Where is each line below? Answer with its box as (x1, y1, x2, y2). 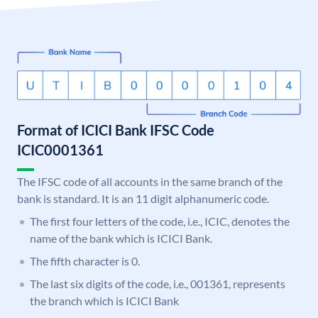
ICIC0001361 (17, 141, 104, 159)
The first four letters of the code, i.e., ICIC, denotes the (30, 214, 290, 229)
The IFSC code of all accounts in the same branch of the (17, 175, 283, 189)
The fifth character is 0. (30, 254, 140, 268)
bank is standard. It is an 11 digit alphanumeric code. (17, 192, 269, 206)
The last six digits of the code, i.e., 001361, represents (30, 277, 285, 291)
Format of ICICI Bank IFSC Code (17, 121, 214, 139)
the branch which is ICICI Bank (30, 294, 179, 308)
